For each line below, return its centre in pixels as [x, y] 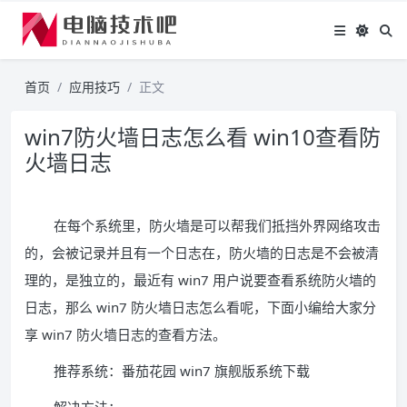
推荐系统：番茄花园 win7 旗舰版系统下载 [182, 371]
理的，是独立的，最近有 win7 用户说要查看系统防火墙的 [200, 280]
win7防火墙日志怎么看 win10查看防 [203, 137]
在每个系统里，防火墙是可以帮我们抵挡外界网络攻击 [217, 225]
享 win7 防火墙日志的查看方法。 [125, 334]
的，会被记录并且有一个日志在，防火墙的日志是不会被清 [202, 253]
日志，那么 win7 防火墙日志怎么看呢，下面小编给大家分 [200, 307]
